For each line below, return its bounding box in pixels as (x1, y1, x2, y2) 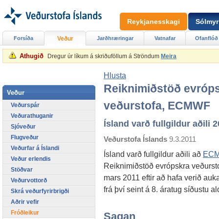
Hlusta (104, 71, 126, 80)
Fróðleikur (11, 209, 39, 216)
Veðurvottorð (11, 176, 47, 184)
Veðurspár (11, 101, 40, 109)
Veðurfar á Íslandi (11, 144, 59, 152)
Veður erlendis (11, 155, 51, 162)
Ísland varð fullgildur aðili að (104, 150, 203, 159)
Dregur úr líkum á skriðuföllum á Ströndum (47, 53, 159, 60)
